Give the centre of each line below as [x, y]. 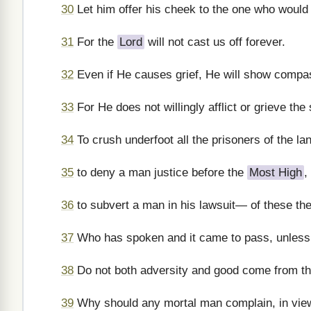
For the [95, 42]
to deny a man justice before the [160, 173]
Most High [276, 173]
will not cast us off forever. [215, 42]
